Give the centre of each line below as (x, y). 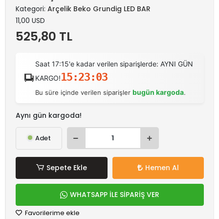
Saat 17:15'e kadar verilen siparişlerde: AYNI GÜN (114, 64)
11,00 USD (30, 20)
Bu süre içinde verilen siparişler (84, 92)
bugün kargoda (158, 92)
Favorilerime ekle (52, 213)
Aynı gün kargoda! (49, 115)
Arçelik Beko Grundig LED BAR (99, 9)
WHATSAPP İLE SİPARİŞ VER (115, 194)
